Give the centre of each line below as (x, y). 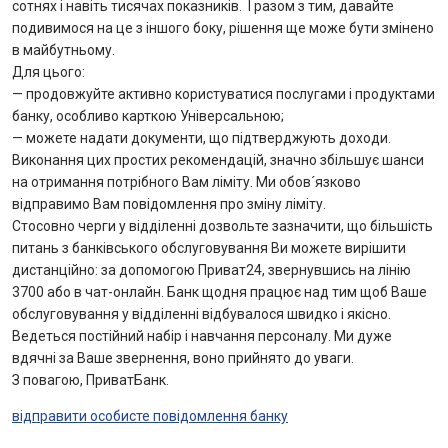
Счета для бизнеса (114, 158)
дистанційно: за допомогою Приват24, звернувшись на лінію (211, 270)
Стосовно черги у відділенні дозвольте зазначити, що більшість (222, 226)
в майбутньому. (63, 50)
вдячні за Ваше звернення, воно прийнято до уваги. (183, 358)
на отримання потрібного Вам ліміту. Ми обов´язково (186, 182)
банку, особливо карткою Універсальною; (148, 116)
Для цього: (48, 72)
